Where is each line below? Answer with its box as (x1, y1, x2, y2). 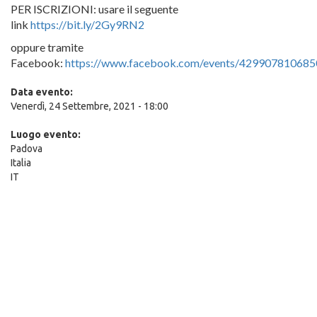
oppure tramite (11, 40, 83, 54)
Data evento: (11, 86, 75, 98)
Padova (11, 143, 42, 154)
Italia (11, 157, 31, 168)
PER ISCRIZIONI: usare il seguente (11, 2, 178, 16)
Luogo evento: (11, 129, 83, 140)
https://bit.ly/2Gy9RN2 (30, 18, 144, 31)
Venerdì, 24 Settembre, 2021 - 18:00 (11, 100, 168, 112)
